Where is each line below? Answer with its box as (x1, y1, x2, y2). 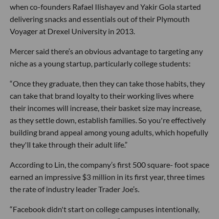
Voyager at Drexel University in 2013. (10, 26, 135, 36)
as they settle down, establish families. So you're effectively (10, 115, 206, 125)
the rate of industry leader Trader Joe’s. (10, 184, 139, 194)
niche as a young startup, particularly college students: (10, 59, 191, 68)
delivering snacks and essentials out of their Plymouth (10, 14, 190, 24)
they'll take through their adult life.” (10, 140, 128, 150)
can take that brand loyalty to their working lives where (10, 91, 194, 101)
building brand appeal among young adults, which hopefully (10, 128, 208, 137)
